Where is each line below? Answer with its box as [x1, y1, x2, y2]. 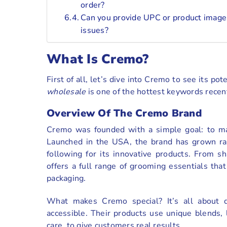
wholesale [47, 86, 86, 98]
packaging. [47, 173, 86, 184]
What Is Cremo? [47, 50, 149, 68]
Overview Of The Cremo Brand [47, 106, 202, 121]
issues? [81, 24, 108, 36]
